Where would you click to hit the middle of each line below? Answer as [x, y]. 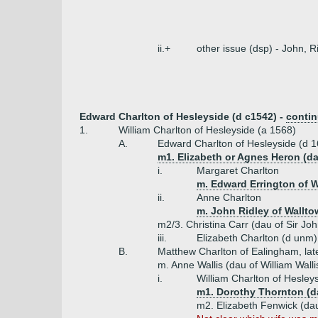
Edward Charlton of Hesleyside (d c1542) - [183, 116]
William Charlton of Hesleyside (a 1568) [207, 130]
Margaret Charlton [238, 170]
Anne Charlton [229, 197]
